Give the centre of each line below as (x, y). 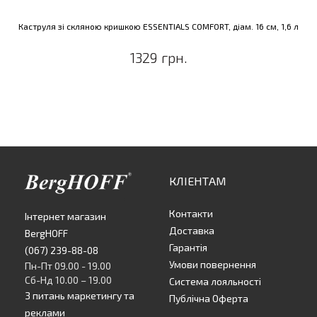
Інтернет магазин (65, 217)
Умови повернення (213, 265)
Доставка (192, 231)
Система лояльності (215, 282)
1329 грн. (158, 58)
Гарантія (188, 248)
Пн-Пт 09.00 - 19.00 (68, 266)
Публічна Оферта (209, 299)
